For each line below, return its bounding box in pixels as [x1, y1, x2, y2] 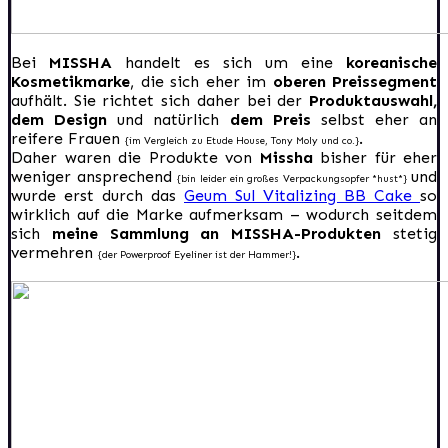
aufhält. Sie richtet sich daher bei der [11, 90, 309, 110]
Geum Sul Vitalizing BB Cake [184, 185, 420, 205]
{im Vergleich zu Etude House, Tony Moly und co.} [125, 134, 359, 147]
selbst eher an [310, 109, 437, 129]
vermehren [11, 242, 98, 262]
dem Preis [229, 109, 311, 129]
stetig [381, 223, 438, 243]
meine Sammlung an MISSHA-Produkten [40, 223, 382, 243]
